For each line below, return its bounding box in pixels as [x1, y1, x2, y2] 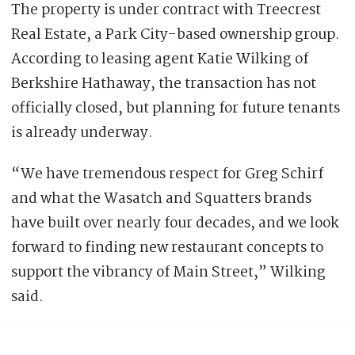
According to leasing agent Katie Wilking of [11, 47, 308, 71]
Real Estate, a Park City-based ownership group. [11, 22, 340, 47]
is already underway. [11, 120, 153, 145]
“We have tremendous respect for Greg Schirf [11, 162, 323, 186]
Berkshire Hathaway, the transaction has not [11, 71, 316, 96]
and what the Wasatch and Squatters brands [11, 186, 311, 211]
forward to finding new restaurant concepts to [11, 235, 323, 260]
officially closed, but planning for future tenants [11, 96, 340, 120]
